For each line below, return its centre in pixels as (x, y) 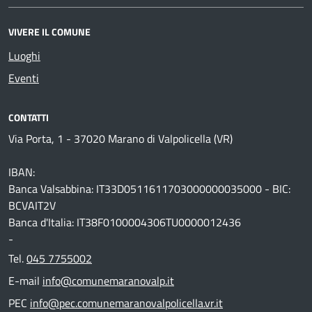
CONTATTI (29, 117)
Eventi (24, 78)
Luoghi (24, 55)
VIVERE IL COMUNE (49, 31)
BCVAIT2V (32, 205)
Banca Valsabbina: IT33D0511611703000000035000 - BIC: (149, 188)
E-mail (25, 280)
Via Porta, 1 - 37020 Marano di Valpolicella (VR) (120, 138)
